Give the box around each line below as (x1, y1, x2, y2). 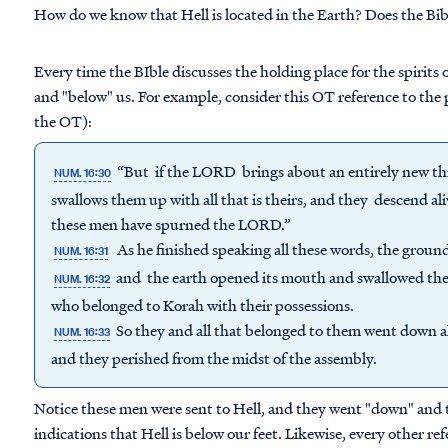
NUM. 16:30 (54, 165, 112, 181)
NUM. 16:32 (54, 271, 111, 287)
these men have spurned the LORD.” (51, 213, 291, 235)
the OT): (34, 110, 92, 132)
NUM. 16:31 (54, 243, 109, 259)
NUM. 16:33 (54, 324, 111, 340)
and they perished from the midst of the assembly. (51, 347, 377, 369)
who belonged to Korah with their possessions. (51, 294, 354, 316)
